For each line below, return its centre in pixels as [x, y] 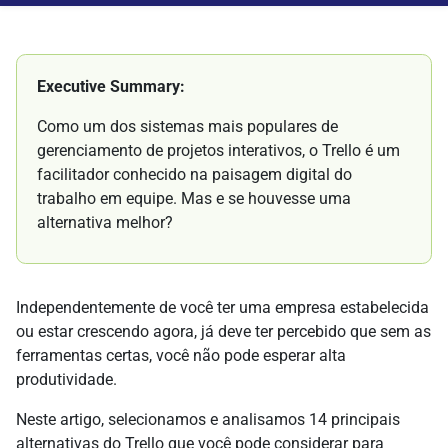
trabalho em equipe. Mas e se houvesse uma [194, 199]
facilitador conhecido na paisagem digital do [194, 175]
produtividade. [66, 380]
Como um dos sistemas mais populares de [187, 127]
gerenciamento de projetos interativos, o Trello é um [218, 151]
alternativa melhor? [105, 223]
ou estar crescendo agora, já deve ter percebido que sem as [223, 332]
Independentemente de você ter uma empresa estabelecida [222, 308]
